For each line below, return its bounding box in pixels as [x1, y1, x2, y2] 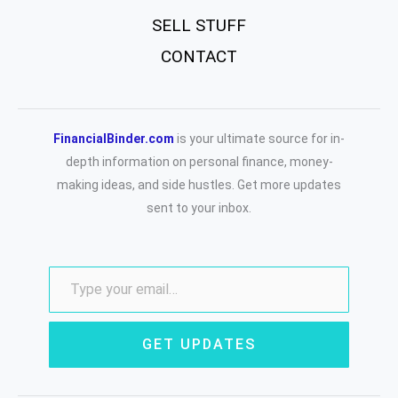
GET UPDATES [142, 336, 256, 354]
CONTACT [161, 45, 237, 67]
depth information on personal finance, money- [65, 155, 333, 170]
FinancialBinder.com [53, 131, 174, 147]
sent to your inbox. [147, 201, 251, 216]
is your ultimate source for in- [174, 131, 345, 147]
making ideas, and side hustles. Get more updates [57, 178, 341, 193]
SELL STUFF [152, 14, 246, 36]
